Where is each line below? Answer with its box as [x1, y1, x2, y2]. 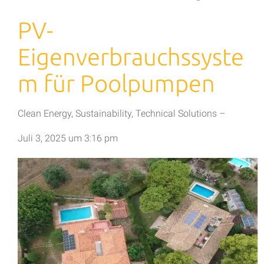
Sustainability [75, 108, 131, 120]
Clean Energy [18, 108, 71, 120]
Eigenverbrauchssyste [18, 44, 244, 71]
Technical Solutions [136, 108, 217, 120]
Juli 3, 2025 [18, 133, 66, 144]
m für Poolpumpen [18, 70, 215, 97]
